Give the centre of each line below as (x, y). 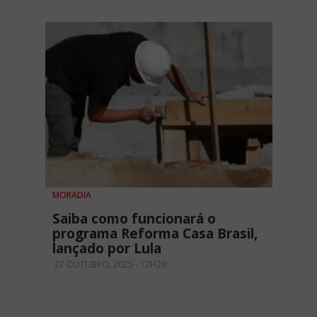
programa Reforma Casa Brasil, (155, 233)
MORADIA (72, 195)
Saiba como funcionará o (134, 218)
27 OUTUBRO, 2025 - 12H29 (109, 264)
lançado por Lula (107, 248)
